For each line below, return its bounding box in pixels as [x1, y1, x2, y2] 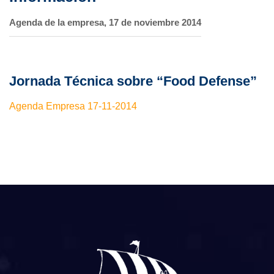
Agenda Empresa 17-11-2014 [9, 100, 137, 111]
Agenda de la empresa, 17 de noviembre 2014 [9, 17, 201, 28]
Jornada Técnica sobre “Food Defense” [9, 73, 257, 89]
